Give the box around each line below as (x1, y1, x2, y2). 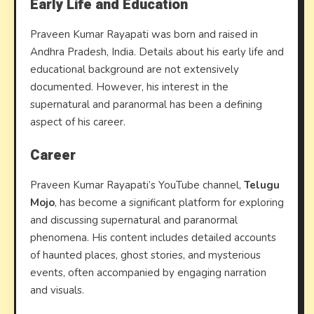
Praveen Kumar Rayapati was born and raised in (30, 27, 258, 41)
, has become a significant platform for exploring (55, 196, 284, 210)
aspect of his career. (30, 115, 125, 129)
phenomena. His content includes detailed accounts (30, 231, 276, 245)
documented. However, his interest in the (30, 80, 228, 94)
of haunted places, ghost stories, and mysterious (30, 248, 261, 262)
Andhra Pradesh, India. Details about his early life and (30, 45, 284, 59)
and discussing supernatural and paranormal (30, 213, 238, 227)
